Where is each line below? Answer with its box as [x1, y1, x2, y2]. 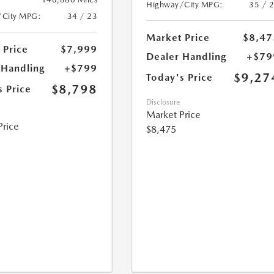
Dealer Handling [146, 51, 227, 63]
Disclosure [146, 98, 180, 107]
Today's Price [146, 72, 213, 84]
